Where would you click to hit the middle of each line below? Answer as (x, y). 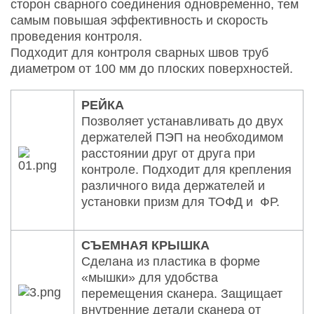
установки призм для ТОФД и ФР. (180, 202)
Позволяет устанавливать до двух (182, 121)
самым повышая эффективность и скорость (139, 20)
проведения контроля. (76, 36)
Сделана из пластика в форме (171, 261)
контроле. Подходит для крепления (186, 169)
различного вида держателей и (173, 185)
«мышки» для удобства (150, 277)
